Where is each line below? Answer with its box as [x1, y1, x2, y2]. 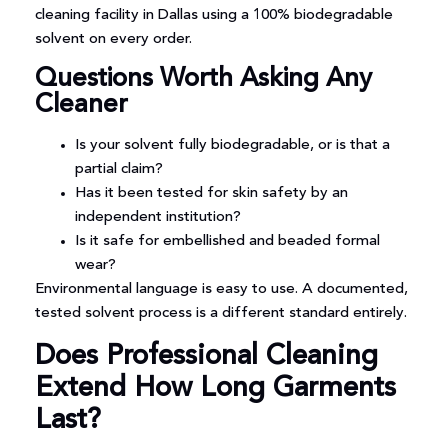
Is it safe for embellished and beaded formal [74, 234, 380, 250]
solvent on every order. [34, 31, 192, 47]
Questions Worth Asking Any [34, 66, 372, 93]
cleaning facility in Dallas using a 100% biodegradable [34, 7, 393, 23]
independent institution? [74, 210, 241, 226]
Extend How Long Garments [34, 374, 396, 403]
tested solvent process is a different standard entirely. [34, 306, 407, 322]
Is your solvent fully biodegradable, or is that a [74, 138, 390, 154]
